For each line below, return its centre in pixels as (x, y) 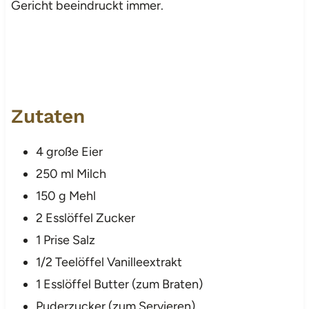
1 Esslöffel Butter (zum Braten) (119, 284)
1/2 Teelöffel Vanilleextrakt (109, 262)
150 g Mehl (66, 196)
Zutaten (48, 116)
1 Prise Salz (65, 240)
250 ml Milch (71, 173)
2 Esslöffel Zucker (85, 218)
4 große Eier (69, 151)
